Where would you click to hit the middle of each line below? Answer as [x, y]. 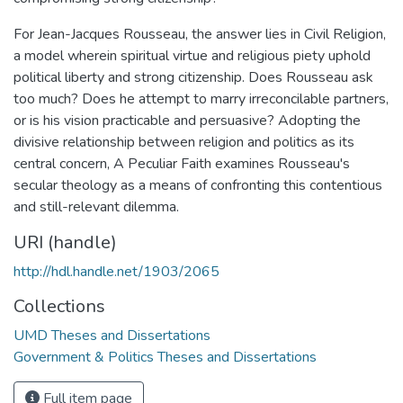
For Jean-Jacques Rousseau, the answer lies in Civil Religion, [200, 34]
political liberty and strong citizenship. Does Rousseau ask [193, 77]
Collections [59, 306]
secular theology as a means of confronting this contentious [198, 185]
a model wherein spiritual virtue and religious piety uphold [192, 55]
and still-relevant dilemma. [96, 206]
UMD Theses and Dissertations [112, 335]
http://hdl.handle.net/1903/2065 [116, 271]
